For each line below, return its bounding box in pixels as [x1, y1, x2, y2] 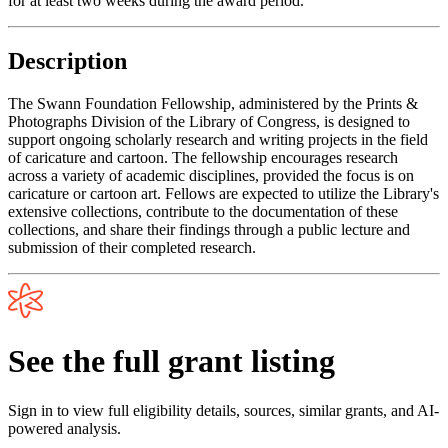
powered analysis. [8, 419, 121, 437]
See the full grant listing [8, 343, 335, 380]
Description [8, 47, 127, 74]
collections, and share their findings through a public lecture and [8, 220, 410, 238]
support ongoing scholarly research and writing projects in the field [8, 130, 428, 148]
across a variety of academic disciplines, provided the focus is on [8, 166, 414, 184]
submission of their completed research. [8, 238, 256, 256]
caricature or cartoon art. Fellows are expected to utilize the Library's [8, 184, 439, 202]
